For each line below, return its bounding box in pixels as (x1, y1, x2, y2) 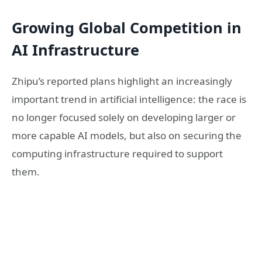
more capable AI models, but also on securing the (12, 129, 242, 143)
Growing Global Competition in (12, 17, 242, 37)
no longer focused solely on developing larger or (12, 111, 236, 125)
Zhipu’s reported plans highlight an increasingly (12, 74, 232, 88)
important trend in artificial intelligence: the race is (12, 92, 246, 106)
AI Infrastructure (12, 39, 139, 60)
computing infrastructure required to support (12, 147, 223, 161)
